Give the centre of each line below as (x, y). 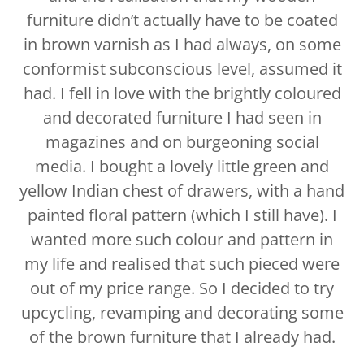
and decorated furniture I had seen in (182, 118)
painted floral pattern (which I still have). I (182, 215)
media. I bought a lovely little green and (182, 167)
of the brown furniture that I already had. (182, 337)
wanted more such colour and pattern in (182, 240)
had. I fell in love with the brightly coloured (182, 93)
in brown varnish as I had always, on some (182, 45)
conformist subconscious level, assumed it (182, 69)
